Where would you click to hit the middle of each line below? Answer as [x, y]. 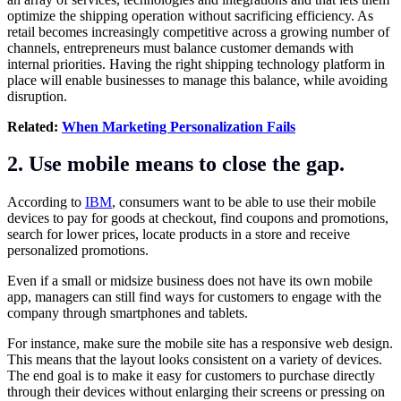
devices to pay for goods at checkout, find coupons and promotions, [198, 218]
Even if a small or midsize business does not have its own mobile [190, 281]
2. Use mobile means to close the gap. [176, 164]
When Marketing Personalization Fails [179, 126]
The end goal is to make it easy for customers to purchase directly [191, 376]
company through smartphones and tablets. [128, 313]
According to [46, 202]
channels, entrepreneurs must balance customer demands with [180, 47]
